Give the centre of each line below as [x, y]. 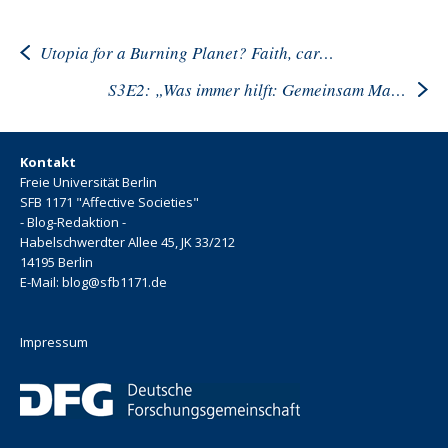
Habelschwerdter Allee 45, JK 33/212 [127, 242]
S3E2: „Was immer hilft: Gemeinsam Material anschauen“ [398, 90]
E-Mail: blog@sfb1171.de [93, 282]
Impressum [54, 342]
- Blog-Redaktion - [73, 222]
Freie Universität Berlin [88, 182]
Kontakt [48, 162]
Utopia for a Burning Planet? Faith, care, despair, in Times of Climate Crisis [326, 52]
